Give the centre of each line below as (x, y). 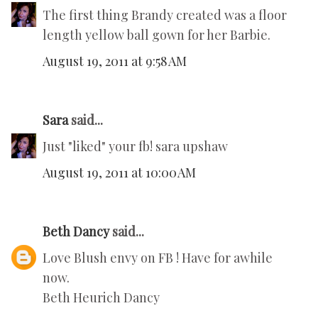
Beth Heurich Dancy (101, 298)
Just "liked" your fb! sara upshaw (135, 147)
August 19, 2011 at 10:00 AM (119, 173)
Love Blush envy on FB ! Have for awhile (158, 258)
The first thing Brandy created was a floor (165, 15)
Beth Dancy (76, 232)
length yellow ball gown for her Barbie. (157, 35)
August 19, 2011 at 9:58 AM (115, 61)
